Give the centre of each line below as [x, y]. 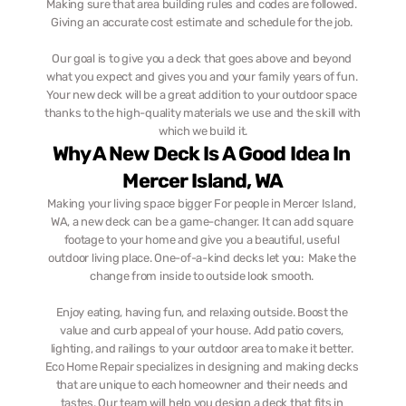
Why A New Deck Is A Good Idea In [201, 154]
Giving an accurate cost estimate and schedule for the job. [203, 22]
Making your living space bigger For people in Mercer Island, [202, 203]
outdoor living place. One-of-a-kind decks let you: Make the [202, 258]
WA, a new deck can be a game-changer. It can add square [202, 222]
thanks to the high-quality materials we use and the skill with [203, 113]
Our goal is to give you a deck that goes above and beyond [202, 58]
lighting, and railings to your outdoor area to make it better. [202, 348]
